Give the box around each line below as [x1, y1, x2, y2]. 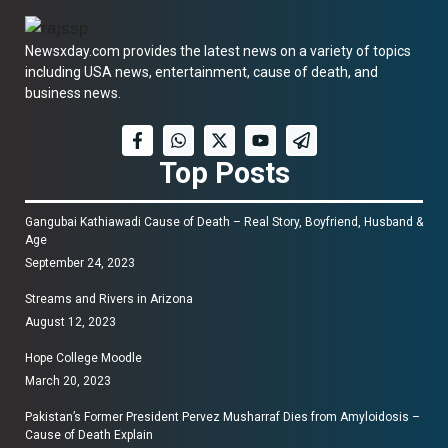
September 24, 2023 [25, 256, 135, 271]
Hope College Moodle [25, 351, 142, 366]
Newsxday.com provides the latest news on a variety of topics [25, 43, 411, 60]
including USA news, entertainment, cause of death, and [25, 64, 378, 81]
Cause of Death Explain [25, 428, 153, 443]
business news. [25, 85, 121, 102]
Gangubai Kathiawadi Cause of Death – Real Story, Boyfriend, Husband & [25, 215, 423, 230]
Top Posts [158, 156, 290, 191]
